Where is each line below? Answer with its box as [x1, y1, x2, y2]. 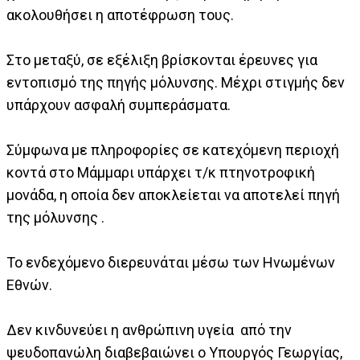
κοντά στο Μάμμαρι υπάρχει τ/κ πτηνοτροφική [6, 164, 315, 182]
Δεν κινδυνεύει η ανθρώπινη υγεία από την [6, 321, 292, 339]
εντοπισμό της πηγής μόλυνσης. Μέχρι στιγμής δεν [6, 74, 345, 92]
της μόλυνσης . [6, 209, 137, 227]
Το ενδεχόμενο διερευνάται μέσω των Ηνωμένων [6, 254, 335, 272]
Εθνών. [6, 276, 52, 294]
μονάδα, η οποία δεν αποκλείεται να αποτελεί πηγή [6, 186, 340, 204]
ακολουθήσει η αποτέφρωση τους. [6, 6, 234, 24]
